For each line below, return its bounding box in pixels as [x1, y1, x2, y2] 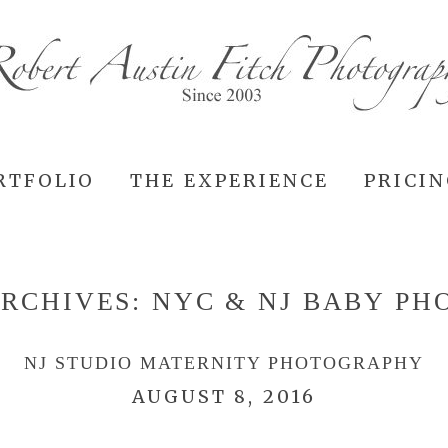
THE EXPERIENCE [130, 169, 329, 193]
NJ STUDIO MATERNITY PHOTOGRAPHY [24, 353, 424, 374]
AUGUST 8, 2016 [132, 385, 316, 409]
